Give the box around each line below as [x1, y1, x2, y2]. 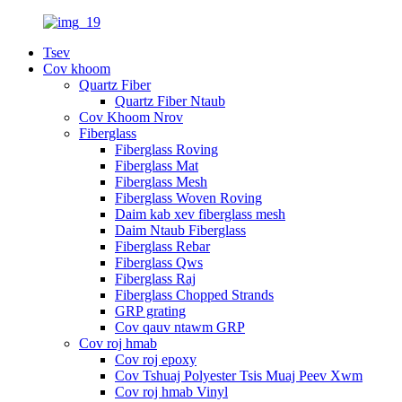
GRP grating [115, 303, 186, 319]
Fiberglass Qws [115, 255, 203, 270]
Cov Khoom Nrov [79, 109, 183, 125]
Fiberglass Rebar [115, 239, 210, 254]
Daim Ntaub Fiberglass [115, 223, 246, 238]
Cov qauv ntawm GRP [115, 319, 245, 335]
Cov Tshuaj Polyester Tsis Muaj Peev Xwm [115, 368, 363, 383]
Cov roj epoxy [115, 352, 197, 367]
